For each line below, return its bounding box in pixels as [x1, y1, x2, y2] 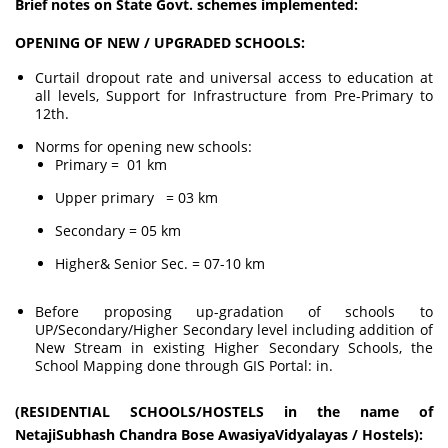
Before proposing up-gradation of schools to [35, 302, 433, 321]
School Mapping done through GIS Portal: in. [35, 356, 334, 375]
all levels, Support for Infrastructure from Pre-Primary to [35, 86, 433, 105]
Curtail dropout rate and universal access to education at [35, 68, 433, 87]
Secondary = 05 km [55, 221, 182, 240]
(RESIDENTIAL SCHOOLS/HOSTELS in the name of [15, 402, 433, 421]
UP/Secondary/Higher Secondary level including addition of [35, 320, 433, 339]
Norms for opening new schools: [35, 137, 253, 156]
